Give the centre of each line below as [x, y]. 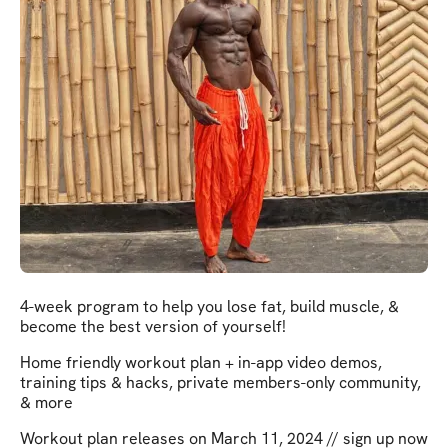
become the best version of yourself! [153, 326]
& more [46, 402]
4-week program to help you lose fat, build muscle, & [209, 306]
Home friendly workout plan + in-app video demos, [201, 362]
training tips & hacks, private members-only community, [220, 382]
